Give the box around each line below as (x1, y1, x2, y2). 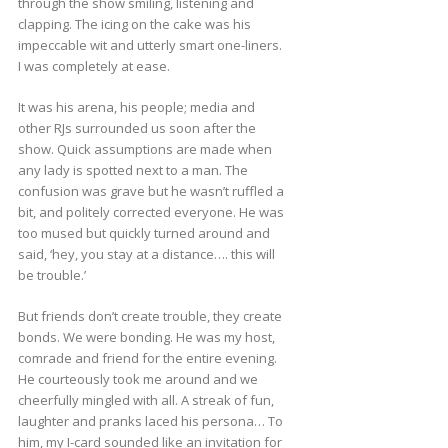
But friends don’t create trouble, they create (17, 307, 282, 326)
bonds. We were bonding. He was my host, (17, 328, 275, 347)
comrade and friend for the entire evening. (17, 349, 277, 368)
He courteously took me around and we (17, 370, 258, 389)
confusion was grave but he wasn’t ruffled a (17, 182, 284, 201)
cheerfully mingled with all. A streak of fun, (17, 391, 274, 410)
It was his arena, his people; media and (17, 98, 255, 117)
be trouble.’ (17, 266, 86, 285)
